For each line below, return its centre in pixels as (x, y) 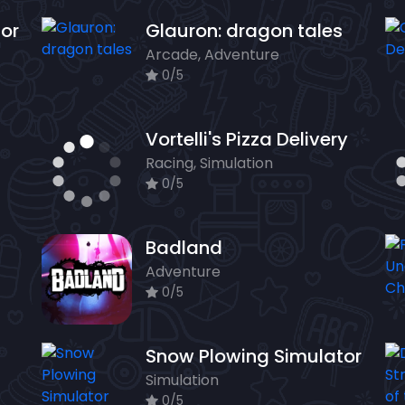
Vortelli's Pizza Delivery (247, 140)
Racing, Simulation (209, 164)
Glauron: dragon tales (244, 31)
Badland (184, 248)
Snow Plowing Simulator (254, 357)
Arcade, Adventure (212, 55)
